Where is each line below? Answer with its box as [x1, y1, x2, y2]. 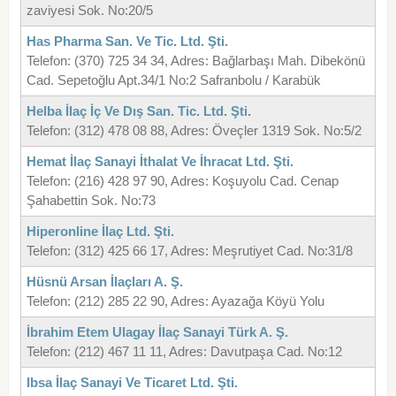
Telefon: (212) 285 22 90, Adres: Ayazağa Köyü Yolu [26, 293, 324, 309]
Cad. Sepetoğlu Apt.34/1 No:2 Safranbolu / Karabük [26, 72, 321, 88]
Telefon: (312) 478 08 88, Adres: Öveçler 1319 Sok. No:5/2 [26, 123, 362, 139]
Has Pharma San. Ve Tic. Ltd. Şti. [26, 34, 228, 49]
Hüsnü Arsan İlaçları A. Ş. [26, 274, 183, 290]
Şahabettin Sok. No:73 [26, 193, 156, 209]
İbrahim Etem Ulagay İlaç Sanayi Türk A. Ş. [26, 324, 288, 340]
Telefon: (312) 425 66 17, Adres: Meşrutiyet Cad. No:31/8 [26, 243, 353, 259]
